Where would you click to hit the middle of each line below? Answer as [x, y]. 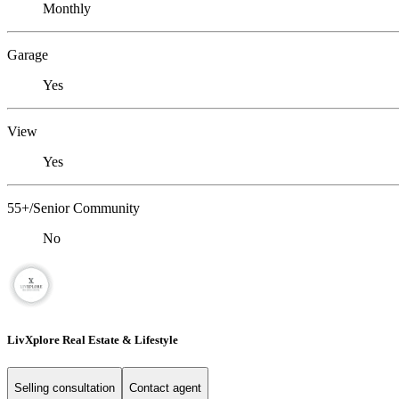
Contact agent [165, 388]
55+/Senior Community [73, 208]
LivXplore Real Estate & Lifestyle [93, 339]
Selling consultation [65, 388]
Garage [28, 55]
